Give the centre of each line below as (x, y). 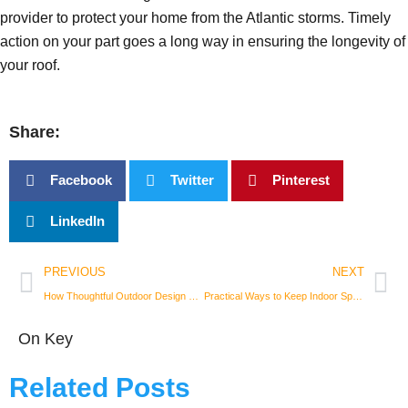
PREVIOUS (74, 271)
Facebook (81, 180)
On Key (46, 338)
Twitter (192, 180)
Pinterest (301, 180)
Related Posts (100, 387)
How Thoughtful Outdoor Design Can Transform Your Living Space (193, 296)
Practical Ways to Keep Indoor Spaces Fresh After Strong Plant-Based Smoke (357, 296)
